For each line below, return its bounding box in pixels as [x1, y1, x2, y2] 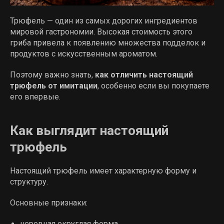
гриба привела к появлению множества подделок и [10, 38, 205, 47]
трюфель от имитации [10, 81, 97, 90]
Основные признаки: [10, 198, 87, 207]
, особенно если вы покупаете [97, 81, 209, 90]
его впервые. [10, 92, 60, 101]
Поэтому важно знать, [10, 70, 95, 79]
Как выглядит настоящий [10, 123, 168, 138]
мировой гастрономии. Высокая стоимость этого [10, 27, 192, 36]
